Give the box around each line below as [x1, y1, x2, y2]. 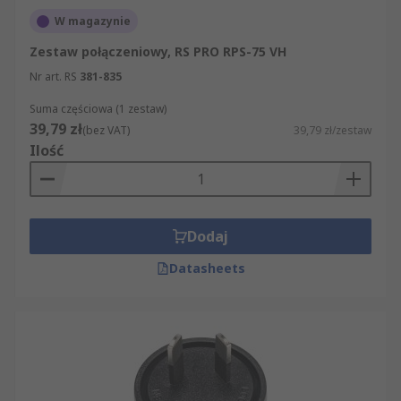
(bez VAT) [82, 123, 130, 138]
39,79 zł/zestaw [294, 123, 371, 138]
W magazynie [55, 13, 131, 29]
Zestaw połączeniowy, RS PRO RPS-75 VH [30, 43, 286, 60]
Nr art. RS [30, 69, 77, 84]
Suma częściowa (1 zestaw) [30, 101, 166, 116]
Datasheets [168, 260, 245, 277]
